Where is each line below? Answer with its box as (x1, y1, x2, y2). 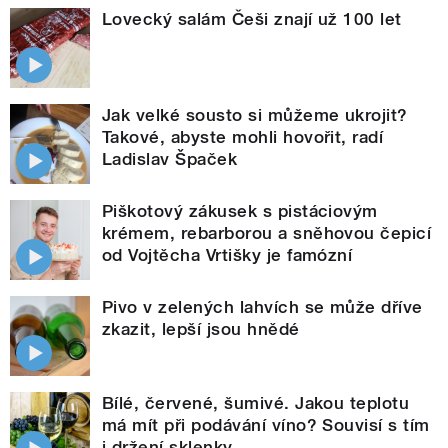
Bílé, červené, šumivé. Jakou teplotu (102, 393, 410, 414)
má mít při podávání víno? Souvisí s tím (102, 415, 430, 436)
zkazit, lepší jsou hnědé (102, 319, 300, 340)
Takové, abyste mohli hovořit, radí (102, 127, 384, 148)
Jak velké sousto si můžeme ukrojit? (102, 105, 408, 126)
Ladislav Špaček (102, 149, 238, 170)
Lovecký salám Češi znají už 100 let (102, 9, 402, 30)
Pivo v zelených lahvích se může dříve (102, 297, 423, 318)
